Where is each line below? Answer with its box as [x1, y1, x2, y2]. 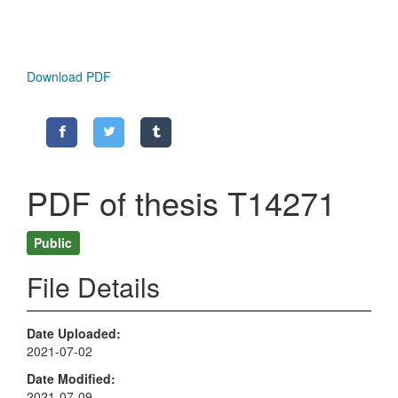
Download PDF [27, 68, 111, 86]
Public [34, 233, 73, 251]
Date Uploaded [27, 324, 116, 343]
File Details [27, 267, 160, 306]
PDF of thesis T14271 [27, 179, 336, 226]
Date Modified [27, 369, 111, 387]
